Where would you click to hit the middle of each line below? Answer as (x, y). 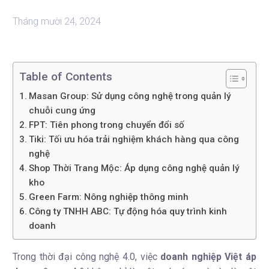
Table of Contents (66, 77)
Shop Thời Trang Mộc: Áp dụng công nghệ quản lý (134, 168)
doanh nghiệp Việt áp (209, 257)
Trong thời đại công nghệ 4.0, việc (87, 257)
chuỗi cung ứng (62, 110)
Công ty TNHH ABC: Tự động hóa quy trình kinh (128, 211)
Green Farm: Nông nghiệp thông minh (109, 197)
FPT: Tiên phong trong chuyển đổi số (107, 125)
